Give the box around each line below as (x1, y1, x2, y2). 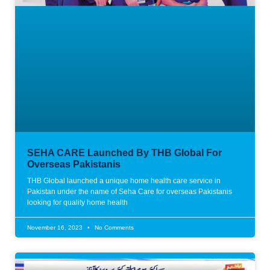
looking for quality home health (27, 198, 128, 207)
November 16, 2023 (27, 224, 84, 231)
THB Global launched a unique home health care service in (27, 177, 221, 186)
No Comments (93, 224, 134, 231)
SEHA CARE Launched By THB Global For (27, 148, 222, 159)
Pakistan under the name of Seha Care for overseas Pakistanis (27, 187, 232, 196)
